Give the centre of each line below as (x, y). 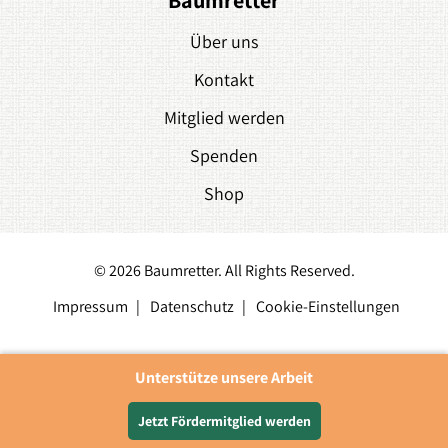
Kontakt (224, 80)
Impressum (90, 307)
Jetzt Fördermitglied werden (224, 421)
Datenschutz (192, 307)
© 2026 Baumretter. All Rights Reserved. (224, 271)
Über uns (224, 42)
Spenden (224, 156)
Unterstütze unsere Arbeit (224, 377)
